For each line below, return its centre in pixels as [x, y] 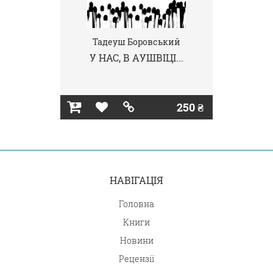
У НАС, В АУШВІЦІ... [136, 58]
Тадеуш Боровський [136, 42]
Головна [136, 204]
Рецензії [136, 259]
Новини [136, 240]
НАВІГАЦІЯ [136, 180]
